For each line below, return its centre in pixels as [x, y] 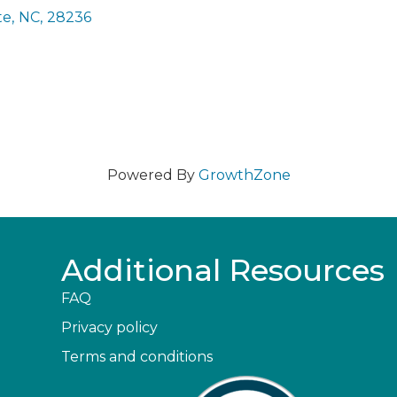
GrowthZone [244, 175]
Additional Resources [223, 270]
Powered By [152, 175]
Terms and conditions [137, 357]
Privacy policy [110, 327]
